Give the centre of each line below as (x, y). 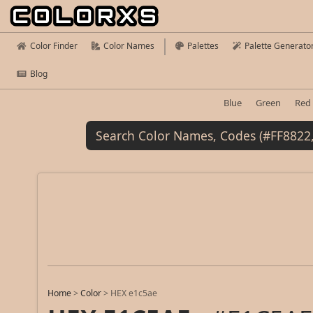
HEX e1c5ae (134, 293)
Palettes (203, 46)
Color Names (129, 46)
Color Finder (54, 46)
